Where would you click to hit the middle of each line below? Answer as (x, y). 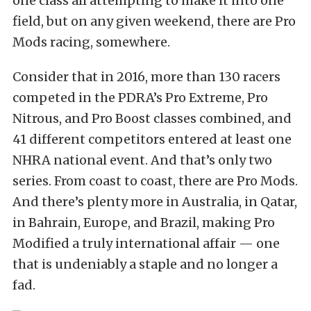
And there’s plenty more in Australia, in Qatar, (155, 202)
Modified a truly (62, 243)
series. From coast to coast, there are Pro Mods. (155, 181)
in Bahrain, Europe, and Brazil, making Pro (144, 222)
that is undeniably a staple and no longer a (145, 264)
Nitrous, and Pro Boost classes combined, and (152, 118)
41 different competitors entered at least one (152, 139)
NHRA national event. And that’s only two (142, 160)
